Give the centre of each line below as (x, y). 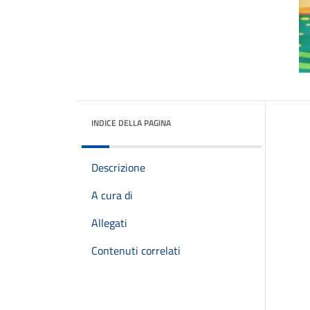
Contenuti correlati (136, 250)
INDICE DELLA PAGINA (131, 123)
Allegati (109, 223)
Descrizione (118, 167)
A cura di (112, 195)
